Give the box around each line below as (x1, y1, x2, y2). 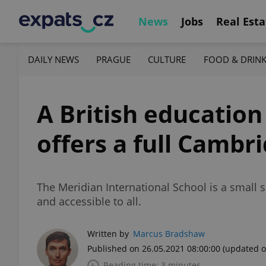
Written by (87, 228, 129, 239)
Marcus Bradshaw (133, 228, 205, 239)
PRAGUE (96, 53, 131, 65)
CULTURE (148, 53, 186, 65)
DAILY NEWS (28, 53, 79, 65)
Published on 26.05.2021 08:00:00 (87, 243, 220, 254)
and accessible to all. (37, 194, 141, 208)
